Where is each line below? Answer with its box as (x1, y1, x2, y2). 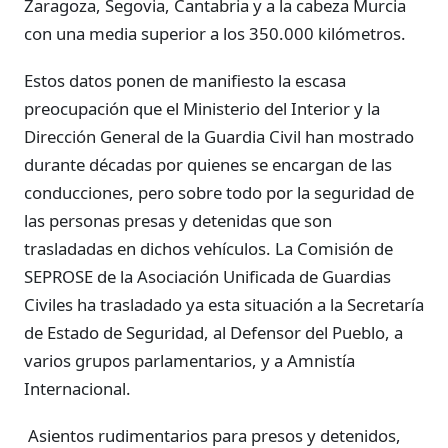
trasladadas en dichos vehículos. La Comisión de (24, 236, 393, 260)
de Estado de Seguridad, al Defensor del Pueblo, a (24, 320, 403, 344)
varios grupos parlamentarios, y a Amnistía (24, 348, 355, 372)
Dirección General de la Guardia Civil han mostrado (24, 124, 414, 148)
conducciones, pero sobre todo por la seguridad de (24, 180, 414, 204)
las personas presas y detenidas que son (24, 208, 332, 232)
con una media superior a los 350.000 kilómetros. (24, 21, 406, 45)
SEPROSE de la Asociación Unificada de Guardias (24, 264, 391, 288)
